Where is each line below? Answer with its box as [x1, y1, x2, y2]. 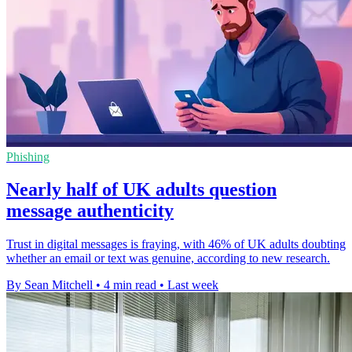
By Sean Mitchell [6, 278, 93, 292]
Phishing [6, 149, 49, 163]
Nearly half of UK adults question [6, 179, 277, 200]
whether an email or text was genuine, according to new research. [6, 251, 330, 266]
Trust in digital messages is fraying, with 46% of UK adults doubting [6, 237, 346, 251]
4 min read [104, 278, 156, 292]
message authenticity [6, 200, 174, 222]
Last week [167, 278, 218, 292]
